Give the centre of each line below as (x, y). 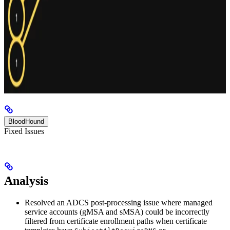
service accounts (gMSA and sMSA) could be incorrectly (117, 212)
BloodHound (26, 122)
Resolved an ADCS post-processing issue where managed (119, 203)
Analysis (26, 181)
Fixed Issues (24, 131)
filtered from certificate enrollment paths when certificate (116, 221)
